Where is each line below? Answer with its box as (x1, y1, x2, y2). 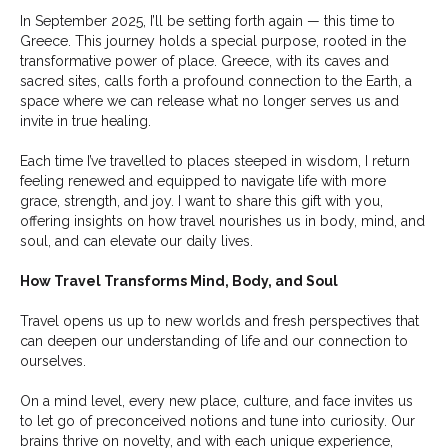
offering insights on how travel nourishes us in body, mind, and (20, 213, 425, 230)
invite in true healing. (20, 113, 151, 130)
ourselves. (20, 353, 86, 370)
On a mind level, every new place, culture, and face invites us (20, 393, 413, 410)
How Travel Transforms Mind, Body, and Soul (20, 273, 338, 290)
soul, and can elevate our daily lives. (20, 233, 253, 250)
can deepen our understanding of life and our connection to (20, 333, 408, 350)
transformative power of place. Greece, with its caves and (20, 53, 389, 70)
